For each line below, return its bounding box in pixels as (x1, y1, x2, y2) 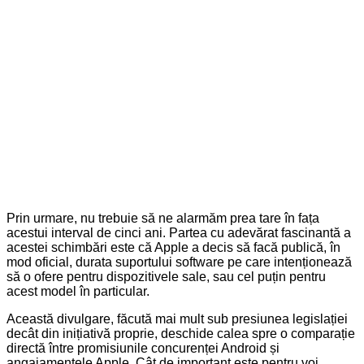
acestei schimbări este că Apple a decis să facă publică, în (6, 240, 340, 254)
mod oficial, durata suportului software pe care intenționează (6, 254, 352, 269)
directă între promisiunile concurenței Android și (6, 340, 279, 355)
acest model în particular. (6, 284, 149, 298)
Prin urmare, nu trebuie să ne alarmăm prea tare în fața (6, 210, 319, 225)
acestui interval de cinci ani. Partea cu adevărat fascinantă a (6, 225, 351, 240)
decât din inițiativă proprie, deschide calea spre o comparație (6, 326, 355, 340)
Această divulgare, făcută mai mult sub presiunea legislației (6, 311, 348, 326)
